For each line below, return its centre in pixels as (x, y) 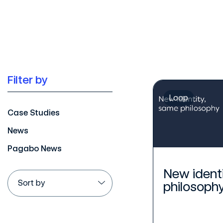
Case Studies (34, 112)
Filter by (28, 79)
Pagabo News (35, 148)
